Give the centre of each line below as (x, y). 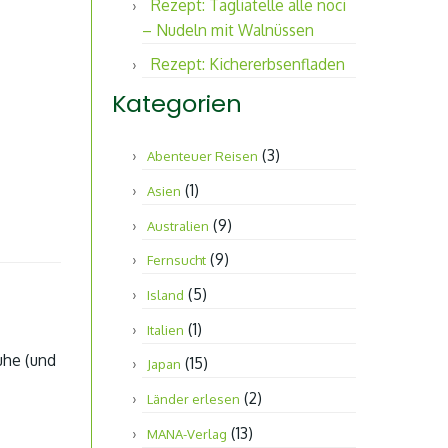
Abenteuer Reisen (202, 156)
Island (165, 294)
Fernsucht (176, 260)
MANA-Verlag (187, 433)
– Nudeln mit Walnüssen (228, 30)
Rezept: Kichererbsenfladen (248, 64)
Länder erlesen (193, 398)
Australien (178, 225)
